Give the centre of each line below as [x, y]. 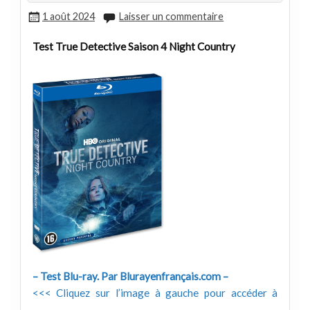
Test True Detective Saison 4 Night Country [134, 46]
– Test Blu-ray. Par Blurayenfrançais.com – [130, 276]
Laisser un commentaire [172, 16]
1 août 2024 [68, 16]
